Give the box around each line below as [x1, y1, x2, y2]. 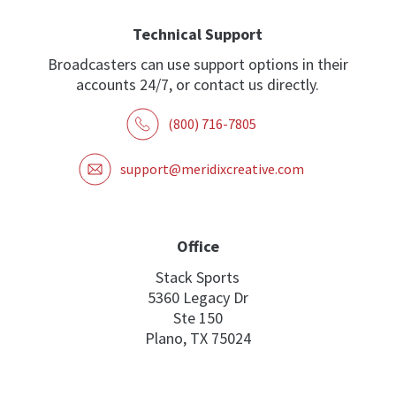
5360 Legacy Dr [147, 286, 248, 308]
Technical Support [133, 23, 263, 44]
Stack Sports [156, 266, 240, 287]
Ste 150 [172, 307, 223, 328]
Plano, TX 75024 [144, 327, 251, 348]
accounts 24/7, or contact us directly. [76, 74, 320, 95]
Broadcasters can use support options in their [47, 54, 348, 75]
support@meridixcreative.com [119, 159, 304, 178]
